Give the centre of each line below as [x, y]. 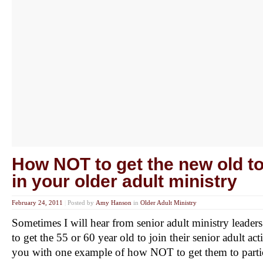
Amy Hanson [114, 203]
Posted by [82, 203]
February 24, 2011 [37, 203]
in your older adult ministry [124, 181]
